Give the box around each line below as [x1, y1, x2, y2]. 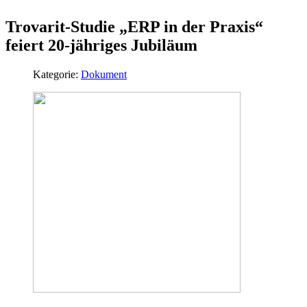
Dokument [81, 68, 127, 80]
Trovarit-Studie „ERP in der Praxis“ [5, 17, 263, 36]
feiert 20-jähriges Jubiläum [5, 36, 197, 54]
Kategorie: [33, 68, 81, 80]
